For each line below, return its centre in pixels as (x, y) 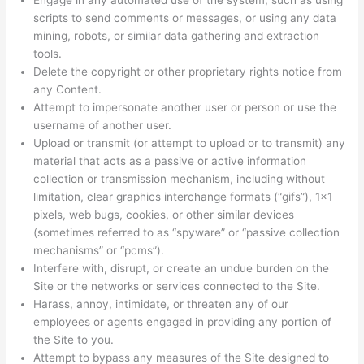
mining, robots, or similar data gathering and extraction (177, 36)
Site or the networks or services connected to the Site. (177, 286)
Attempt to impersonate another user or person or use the (185, 108)
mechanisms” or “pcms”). (99, 251)
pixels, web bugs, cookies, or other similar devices (164, 215)
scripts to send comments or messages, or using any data (185, 18)
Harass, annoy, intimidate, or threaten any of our (161, 304)
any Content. (68, 90)
